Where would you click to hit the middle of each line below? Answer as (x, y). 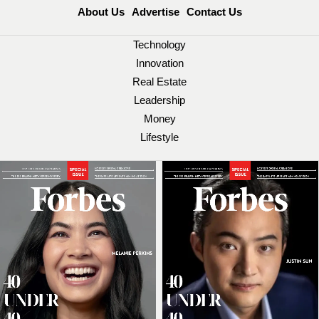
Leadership (159, 100)
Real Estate (159, 82)
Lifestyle (159, 137)
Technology (159, 45)
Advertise (155, 12)
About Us (101, 11)
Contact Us (214, 12)
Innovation (159, 63)
